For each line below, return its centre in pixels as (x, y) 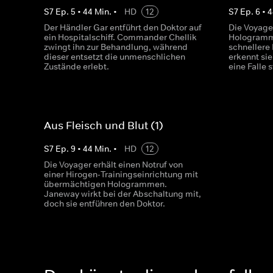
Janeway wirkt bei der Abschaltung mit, (122, 194)
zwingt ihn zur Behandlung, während (116, 47)
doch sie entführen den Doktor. (105, 204)
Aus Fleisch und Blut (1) (104, 126)
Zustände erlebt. (76, 66)
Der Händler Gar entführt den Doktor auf (123, 27)
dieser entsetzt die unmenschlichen (115, 57)
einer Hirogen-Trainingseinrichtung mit (121, 174)
